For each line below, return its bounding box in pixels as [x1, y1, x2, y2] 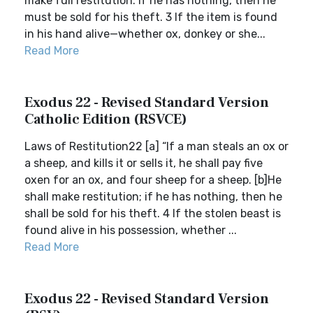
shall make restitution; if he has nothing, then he [24, 190, 282, 203]
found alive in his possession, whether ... [24, 224, 237, 237]
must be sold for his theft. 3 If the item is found [24, 10, 277, 24]
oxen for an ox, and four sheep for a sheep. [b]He [24, 173, 282, 187]
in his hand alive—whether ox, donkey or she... [24, 27, 265, 41]
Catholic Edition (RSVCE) [24, 110, 187, 129]
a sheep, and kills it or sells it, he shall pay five [24, 156, 263, 170]
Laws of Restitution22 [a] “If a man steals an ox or [24, 140, 289, 153]
